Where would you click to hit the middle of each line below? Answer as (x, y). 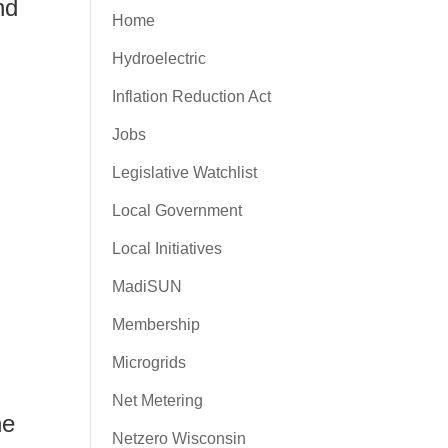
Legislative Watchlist (184, 172)
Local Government (176, 210)
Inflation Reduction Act (191, 96)
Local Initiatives (166, 248)
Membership (155, 324)
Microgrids (148, 362)
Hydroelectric (158, 58)
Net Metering (157, 400)
